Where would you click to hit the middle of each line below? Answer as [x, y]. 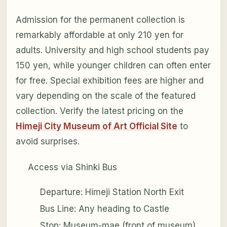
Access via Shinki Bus [72, 167]
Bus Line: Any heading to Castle [104, 209]
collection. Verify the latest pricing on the [99, 111]
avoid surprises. [47, 142]
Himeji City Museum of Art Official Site [96, 126]
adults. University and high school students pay [112, 50]
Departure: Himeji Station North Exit [112, 192]
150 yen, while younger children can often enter [113, 66]
